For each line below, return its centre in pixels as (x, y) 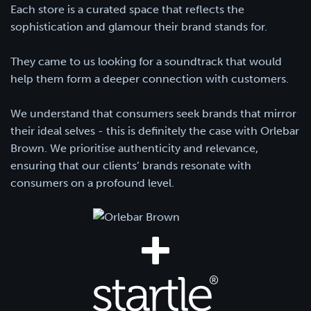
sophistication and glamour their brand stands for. (139, 27)
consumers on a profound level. (92, 183)
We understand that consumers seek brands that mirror (153, 114)
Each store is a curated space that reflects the (127, 9)
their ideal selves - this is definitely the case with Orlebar (155, 131)
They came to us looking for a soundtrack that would (146, 61)
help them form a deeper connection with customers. (150, 79)
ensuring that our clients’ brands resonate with (131, 166)
